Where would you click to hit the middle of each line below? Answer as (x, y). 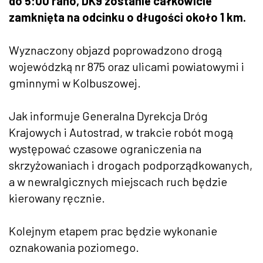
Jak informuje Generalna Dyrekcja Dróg (108, 115)
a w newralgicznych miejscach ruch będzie (118, 181)
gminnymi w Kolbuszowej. (75, 82)
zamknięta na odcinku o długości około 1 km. (127, 17)
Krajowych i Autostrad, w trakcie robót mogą (121, 132)
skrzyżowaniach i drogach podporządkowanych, (131, 165)
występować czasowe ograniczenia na (105, 148)
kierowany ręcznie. (57, 198)
